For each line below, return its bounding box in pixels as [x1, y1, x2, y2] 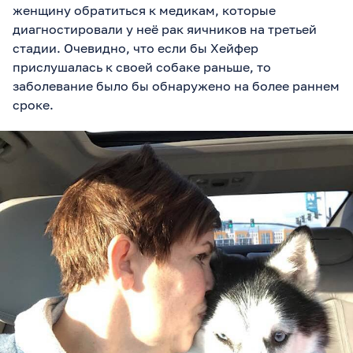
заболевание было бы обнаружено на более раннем [13, 78, 340, 95]
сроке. [13, 97, 54, 113]
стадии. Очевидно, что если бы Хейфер [13, 40, 258, 57]
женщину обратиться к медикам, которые [13, 2, 276, 19]
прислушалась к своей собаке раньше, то [13, 59, 271, 76]
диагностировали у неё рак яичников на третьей [13, 21, 317, 38]
